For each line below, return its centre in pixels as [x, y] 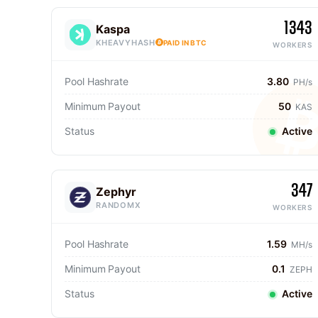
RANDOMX [119, 205]
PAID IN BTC [185, 42]
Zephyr [116, 191]
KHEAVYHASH [126, 42]
